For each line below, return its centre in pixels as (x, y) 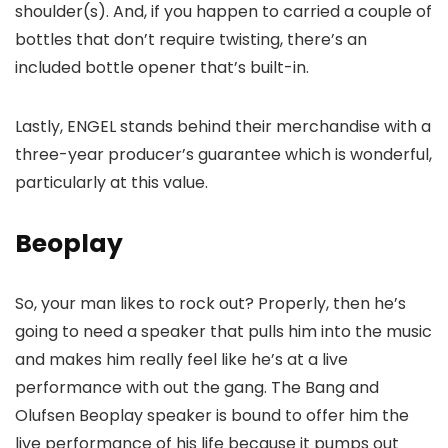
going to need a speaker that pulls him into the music (223, 331)
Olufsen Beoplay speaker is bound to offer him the (212, 415)
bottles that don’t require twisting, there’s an (191, 39)
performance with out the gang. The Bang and (197, 387)
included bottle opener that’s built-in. (162, 67)
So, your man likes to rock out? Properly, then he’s (210, 303)
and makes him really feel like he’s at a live (181, 359)
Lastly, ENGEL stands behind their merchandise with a (223, 126)
